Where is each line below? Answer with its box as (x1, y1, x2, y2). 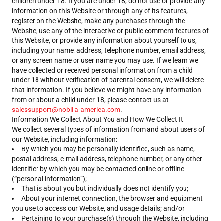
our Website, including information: (12, 135, 117, 143)
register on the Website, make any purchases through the (12, 17, 185, 25)
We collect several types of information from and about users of (12, 125, 205, 133)
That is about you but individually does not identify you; (21, 184, 188, 192)
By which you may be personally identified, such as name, (21, 145, 195, 153)
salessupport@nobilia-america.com (12, 106, 120, 113)
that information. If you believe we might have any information (12, 86, 201, 94)
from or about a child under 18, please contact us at (12, 96, 169, 104)
